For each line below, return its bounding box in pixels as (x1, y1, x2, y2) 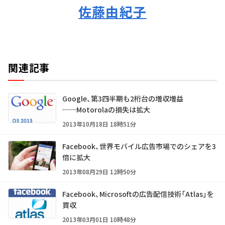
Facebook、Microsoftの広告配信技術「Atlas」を (62, 189, 214, 199)
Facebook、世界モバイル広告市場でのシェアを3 (62, 141, 216, 151)
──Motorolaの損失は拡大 (62, 104, 150, 115)
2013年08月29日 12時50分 (62, 167, 136, 176)
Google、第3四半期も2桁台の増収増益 (62, 93, 183, 103)
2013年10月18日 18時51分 (62, 120, 136, 128)
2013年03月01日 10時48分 (62, 215, 136, 223)
